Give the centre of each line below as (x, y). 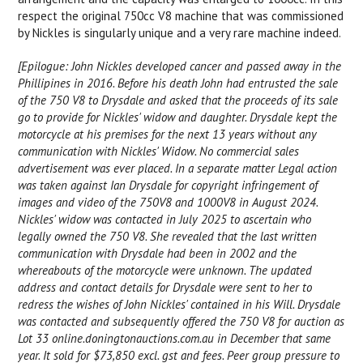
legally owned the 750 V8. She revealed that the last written (168, 236)
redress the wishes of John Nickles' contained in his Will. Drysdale (179, 304)
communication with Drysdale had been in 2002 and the (158, 253)
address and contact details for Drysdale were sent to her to (165, 287)
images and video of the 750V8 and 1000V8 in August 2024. (168, 202)
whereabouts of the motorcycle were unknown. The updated (165, 270)
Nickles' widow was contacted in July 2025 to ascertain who (165, 219)
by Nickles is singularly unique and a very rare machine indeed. (181, 32)
